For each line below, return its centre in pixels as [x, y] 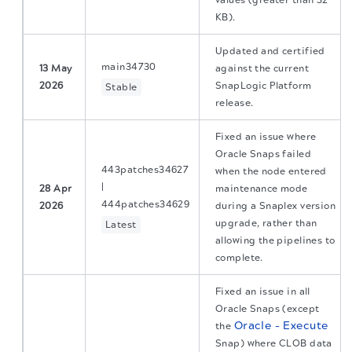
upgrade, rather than [266, 223]
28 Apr [56, 189]
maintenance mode [262, 189]
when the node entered [271, 171]
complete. [239, 258]
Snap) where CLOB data [274, 343]
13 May [56, 68]
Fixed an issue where [266, 137]
